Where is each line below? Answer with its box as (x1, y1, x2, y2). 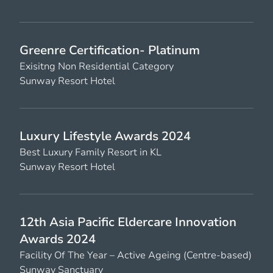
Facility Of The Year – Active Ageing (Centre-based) (19, 248, 252, 262)
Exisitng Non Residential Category (19, 59, 174, 73)
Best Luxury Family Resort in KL (19, 145, 161, 159)
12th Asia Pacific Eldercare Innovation (19, 213, 236, 230)
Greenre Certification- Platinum (19, 41, 200, 58)
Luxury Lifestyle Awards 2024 (19, 127, 191, 144)
